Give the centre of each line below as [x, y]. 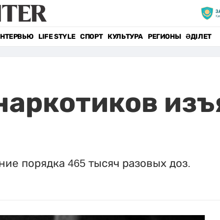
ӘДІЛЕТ [199, 37]
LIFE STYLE [57, 37]
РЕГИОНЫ [164, 37]
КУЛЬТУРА [125, 37]
